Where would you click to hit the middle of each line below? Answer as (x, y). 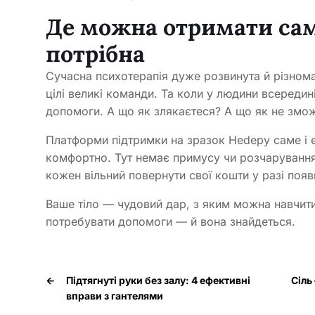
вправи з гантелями (115, 296)
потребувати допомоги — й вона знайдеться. (171, 222)
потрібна (95, 54)
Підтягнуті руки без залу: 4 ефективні (158, 281)
